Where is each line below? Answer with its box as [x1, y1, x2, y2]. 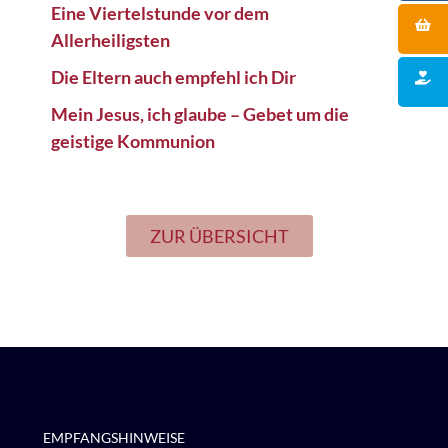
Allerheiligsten [50, 29, 170, 51]
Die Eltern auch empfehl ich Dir [50, 66, 296, 88]
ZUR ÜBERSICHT [149, 225, 289, 247]
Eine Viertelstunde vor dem [50, 2, 269, 24]
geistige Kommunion [50, 130, 215, 152]
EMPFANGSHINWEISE [43, 429, 185, 446]
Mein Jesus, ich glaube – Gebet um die [50, 103, 349, 125]
